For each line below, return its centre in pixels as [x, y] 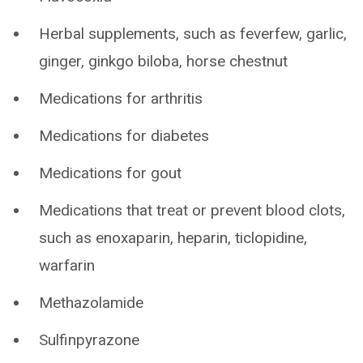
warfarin [67, 265]
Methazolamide [91, 303]
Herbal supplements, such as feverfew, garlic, [193, 34]
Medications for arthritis [121, 98]
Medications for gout [110, 173]
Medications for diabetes [124, 136]
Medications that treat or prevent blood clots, [192, 210]
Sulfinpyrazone [89, 340]
